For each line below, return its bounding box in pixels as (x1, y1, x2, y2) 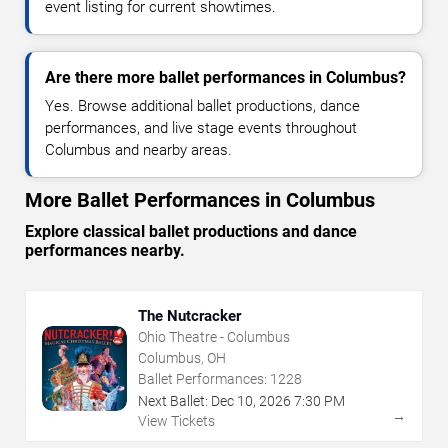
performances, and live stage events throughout (45, 119, 357, 138)
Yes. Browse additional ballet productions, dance (45, 97, 360, 116)
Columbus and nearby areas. (45, 141, 232, 160)
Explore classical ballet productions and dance (25, 222, 357, 242)
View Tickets (138, 413, 215, 430)
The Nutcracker (138, 307, 241, 326)
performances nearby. (25, 241, 185, 261)
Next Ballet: (138, 393, 208, 410)
